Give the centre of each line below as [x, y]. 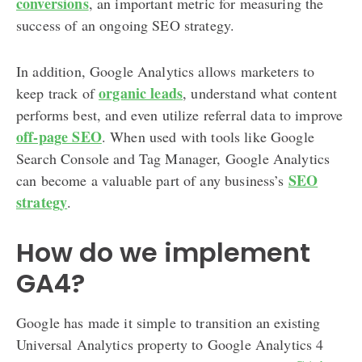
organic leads [141, 93]
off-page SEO [59, 136]
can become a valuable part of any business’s [152, 180]
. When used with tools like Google [208, 136]
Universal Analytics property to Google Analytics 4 [170, 344]
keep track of [58, 93]
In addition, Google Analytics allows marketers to [166, 71]
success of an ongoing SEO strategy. [126, 25]
